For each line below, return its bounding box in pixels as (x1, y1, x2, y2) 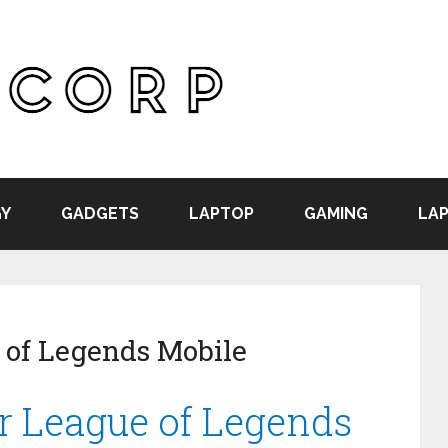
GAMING (304, 204, 368, 223)
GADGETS (61, 204, 139, 223)
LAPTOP (189, 204, 254, 223)
